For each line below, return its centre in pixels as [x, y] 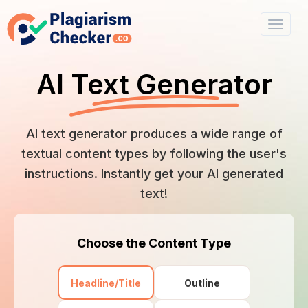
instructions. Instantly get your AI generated [154, 174]
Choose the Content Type [154, 243]
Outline [202, 283]
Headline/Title [106, 283]
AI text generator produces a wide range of [154, 134]
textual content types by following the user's [154, 154]
